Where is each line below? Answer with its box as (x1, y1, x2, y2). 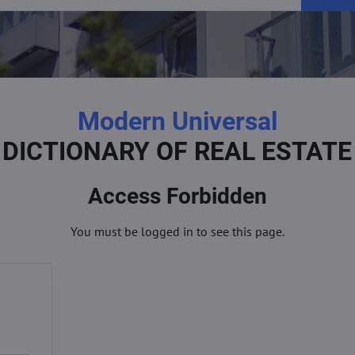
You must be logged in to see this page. (70, 223, 284, 239)
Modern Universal (77, 106, 277, 136)
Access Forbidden (87, 183, 267, 209)
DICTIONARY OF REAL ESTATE (2, 136, 353, 166)
